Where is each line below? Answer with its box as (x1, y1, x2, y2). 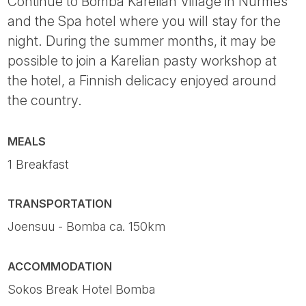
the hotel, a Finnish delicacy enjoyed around (8, 72, 277, 89)
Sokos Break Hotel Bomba (8, 281, 156, 296)
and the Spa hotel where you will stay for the (8, 13, 281, 30)
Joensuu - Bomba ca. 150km (8, 219, 166, 234)
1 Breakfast (8, 156, 70, 171)
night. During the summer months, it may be (8, 33, 277, 50)
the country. (8, 92, 83, 109)
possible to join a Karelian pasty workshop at (8, 53, 277, 70)
